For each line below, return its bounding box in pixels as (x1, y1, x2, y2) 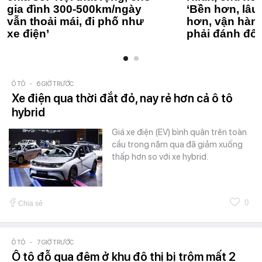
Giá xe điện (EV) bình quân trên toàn (112, 126, 247, 137)
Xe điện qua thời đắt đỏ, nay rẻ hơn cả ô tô (12, 91, 233, 105)
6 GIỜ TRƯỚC (37, 80, 74, 88)
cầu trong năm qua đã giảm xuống (112, 139, 243, 150)
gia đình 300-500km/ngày (7, 2, 142, 15)
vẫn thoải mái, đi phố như (7, 15, 144, 27)
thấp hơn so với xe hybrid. (112, 151, 208, 162)
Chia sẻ (18, 199, 43, 208)
